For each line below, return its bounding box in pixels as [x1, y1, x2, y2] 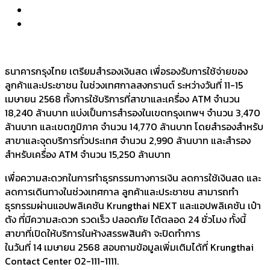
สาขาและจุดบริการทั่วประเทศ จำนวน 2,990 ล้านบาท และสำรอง [5, 133, 251, 148]
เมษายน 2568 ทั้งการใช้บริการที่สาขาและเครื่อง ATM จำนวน [5, 91, 240, 106]
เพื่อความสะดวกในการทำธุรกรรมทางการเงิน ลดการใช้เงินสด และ [5, 170, 261, 185]
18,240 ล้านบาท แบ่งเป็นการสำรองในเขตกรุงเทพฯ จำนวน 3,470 [5, 105, 260, 120]
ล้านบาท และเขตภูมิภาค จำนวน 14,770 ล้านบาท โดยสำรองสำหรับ [5, 119, 263, 134]
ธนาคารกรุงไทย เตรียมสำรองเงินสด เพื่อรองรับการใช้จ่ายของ [5, 63, 248, 78]
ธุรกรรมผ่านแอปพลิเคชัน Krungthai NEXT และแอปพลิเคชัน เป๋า [5, 198, 261, 213]
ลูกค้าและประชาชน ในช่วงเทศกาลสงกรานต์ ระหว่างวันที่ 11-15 [5, 77, 243, 92]
